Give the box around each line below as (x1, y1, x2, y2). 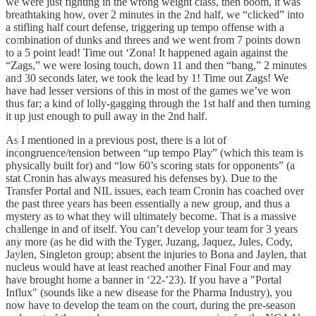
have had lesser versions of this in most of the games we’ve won (6, 85, 291, 97)
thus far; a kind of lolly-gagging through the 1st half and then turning (6, 97, 310, 109)
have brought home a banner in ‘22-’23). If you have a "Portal (6, 274, 281, 286)
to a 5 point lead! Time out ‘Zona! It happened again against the (6, 47, 288, 59)
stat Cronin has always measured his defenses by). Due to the (6, 172, 277, 184)
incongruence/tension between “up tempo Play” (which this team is (6, 147, 303, 159)
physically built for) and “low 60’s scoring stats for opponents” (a (6, 159, 295, 171)
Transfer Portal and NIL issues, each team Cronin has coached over (6, 185, 304, 197)
